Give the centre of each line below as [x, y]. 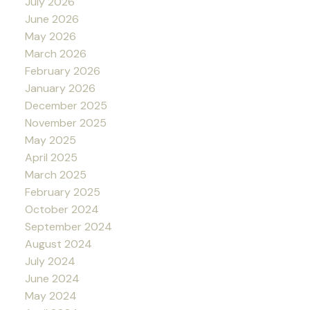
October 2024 [62, 210]
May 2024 [51, 296]
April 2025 [51, 158]
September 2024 [68, 227]
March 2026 [55, 54]
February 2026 [62, 71]
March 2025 [55, 175]
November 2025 [65, 123]
